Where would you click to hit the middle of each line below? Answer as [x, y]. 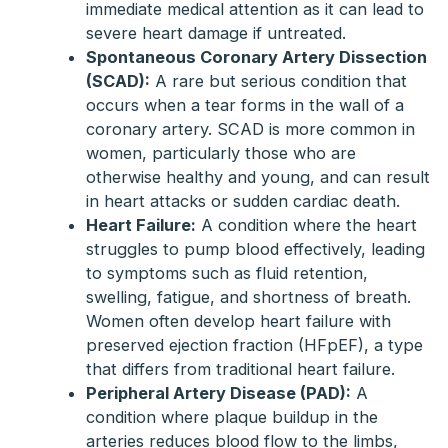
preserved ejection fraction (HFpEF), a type [254, 345]
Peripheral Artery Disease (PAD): [218, 393]
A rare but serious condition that [278, 81]
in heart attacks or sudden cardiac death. [242, 201]
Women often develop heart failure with [238, 321]
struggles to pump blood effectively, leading [255, 249]
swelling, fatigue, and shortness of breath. [248, 297]
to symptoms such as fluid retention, [226, 273]
